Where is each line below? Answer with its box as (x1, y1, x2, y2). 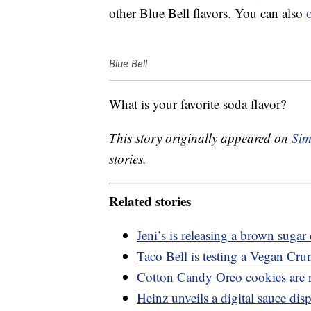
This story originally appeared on (109, 129, 292, 147)
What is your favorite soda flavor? (109, 95, 286, 113)
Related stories (109, 191, 191, 210)
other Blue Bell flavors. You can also (109, 4, 306, 22)
